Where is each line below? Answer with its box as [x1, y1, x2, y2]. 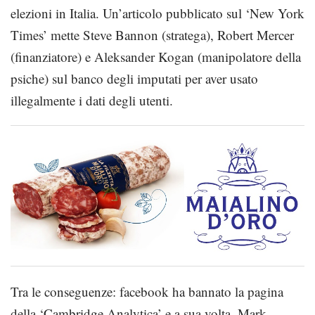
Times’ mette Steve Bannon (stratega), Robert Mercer [11, 26, 294, 44]
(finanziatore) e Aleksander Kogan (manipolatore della [11, 48, 301, 65]
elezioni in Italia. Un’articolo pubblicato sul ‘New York [11, 4, 304, 22]
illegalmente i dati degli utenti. [11, 91, 173, 109]
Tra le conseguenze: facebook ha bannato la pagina [11, 283, 283, 301]
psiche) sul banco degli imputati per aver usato [11, 70, 258, 87]
